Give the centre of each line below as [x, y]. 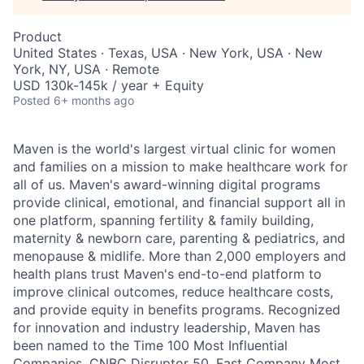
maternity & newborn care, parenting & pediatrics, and [179, 238]
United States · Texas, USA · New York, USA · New [168, 53]
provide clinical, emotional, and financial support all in [179, 202]
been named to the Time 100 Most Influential [150, 345]
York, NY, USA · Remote [86, 69]
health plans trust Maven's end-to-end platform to [167, 274]
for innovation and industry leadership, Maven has [167, 327]
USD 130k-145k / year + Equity [108, 85]
